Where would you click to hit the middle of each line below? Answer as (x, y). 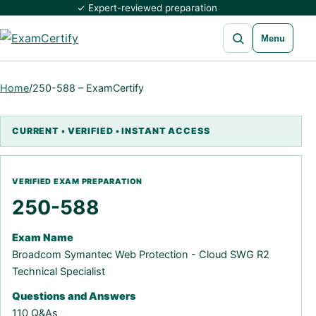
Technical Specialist (59, 272)
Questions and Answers (74, 296)
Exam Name (43, 238)
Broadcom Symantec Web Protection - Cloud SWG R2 (141, 255)
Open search (250, 29)
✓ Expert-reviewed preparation (147, 8)
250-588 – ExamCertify (88, 88)
